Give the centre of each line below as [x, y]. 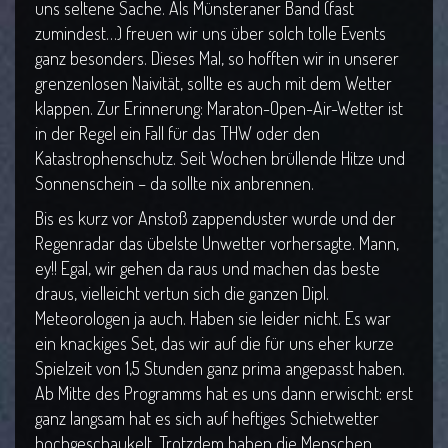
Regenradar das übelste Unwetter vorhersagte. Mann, [217, 243]
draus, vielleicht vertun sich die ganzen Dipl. [182, 293]
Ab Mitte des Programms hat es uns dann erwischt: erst [224, 393]
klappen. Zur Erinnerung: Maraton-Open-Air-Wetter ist [219, 108]
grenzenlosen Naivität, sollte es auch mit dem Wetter [213, 83]
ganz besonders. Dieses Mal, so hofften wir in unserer [217, 58]
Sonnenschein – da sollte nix [134, 183]
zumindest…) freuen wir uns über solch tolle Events [210, 33]
